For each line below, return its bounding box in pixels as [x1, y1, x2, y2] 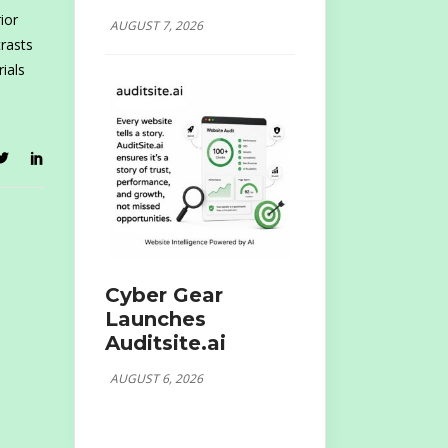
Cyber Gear [104, 282, 223, 307]
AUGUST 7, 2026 [109, 17, 203, 34]
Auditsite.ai [104, 330, 226, 355]
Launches [104, 306, 206, 331]
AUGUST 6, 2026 [109, 369, 203, 387]
